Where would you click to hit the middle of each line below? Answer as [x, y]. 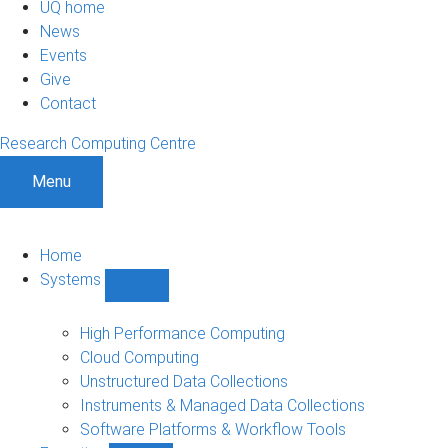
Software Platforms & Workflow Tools [213, 429]
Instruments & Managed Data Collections [222, 405]
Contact [68, 103]
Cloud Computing [139, 357]
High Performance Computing [182, 333]
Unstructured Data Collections [184, 381]
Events [63, 55]
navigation [172, 351]
